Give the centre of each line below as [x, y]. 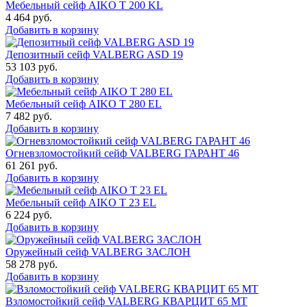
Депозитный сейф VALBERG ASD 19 [94, 54]
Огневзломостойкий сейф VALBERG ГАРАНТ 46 [122, 153]
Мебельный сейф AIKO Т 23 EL [81, 202]
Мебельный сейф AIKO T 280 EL [84, 103]
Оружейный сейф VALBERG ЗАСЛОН [98, 251]
